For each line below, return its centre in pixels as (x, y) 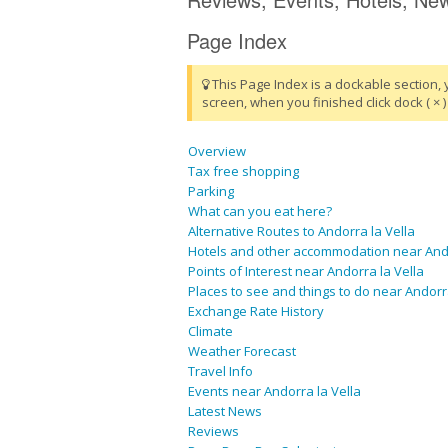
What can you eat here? (260, 211)
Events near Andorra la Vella (274, 391)
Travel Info (220, 371)
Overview (217, 151)
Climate (210, 331)
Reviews (213, 431)
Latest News (225, 411)
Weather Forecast (242, 351)
